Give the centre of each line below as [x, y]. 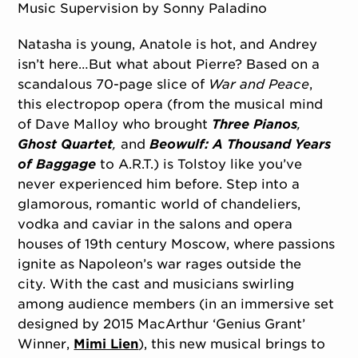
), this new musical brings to [232, 344]
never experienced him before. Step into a [159, 185]
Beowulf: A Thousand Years [241, 145]
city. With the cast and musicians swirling [156, 284]
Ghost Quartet [66, 145]
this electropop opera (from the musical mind [171, 105]
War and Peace [259, 85]
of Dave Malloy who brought [115, 125]
